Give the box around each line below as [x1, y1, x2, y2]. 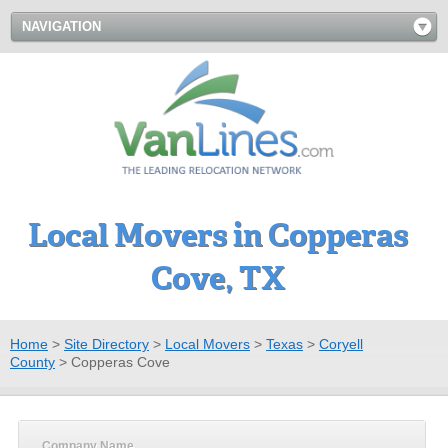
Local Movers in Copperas [28, 215, 408, 255]
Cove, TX [151, 258, 285, 298]
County [10, 353, 55, 370]
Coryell [319, 335, 363, 352]
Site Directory [64, 335, 149, 352]
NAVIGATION [22, 19, 101, 34]
